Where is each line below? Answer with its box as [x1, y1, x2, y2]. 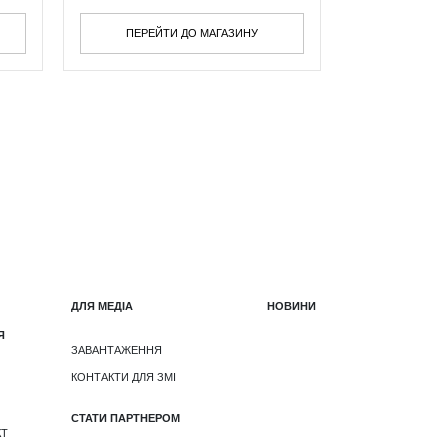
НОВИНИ [266, 299, 316, 312]
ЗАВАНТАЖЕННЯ [70, 343, 162, 356]
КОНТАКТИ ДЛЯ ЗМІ [70, 370, 176, 383]
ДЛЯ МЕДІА [70, 299, 133, 312]
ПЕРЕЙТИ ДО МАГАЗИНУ [126, 27, 259, 39]
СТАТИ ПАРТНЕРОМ [70, 411, 180, 424]
